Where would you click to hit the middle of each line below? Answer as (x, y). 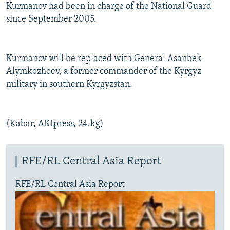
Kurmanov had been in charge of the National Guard (109, 7)
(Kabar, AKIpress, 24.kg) (55, 124)
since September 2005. (51, 20)
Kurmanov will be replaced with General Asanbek (104, 59)
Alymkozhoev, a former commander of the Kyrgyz (104, 72)
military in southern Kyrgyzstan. (69, 85)
